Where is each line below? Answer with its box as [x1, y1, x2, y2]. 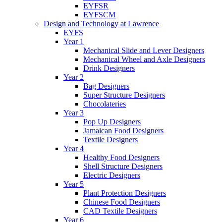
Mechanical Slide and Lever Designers [83, 46, 204, 55]
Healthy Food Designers [83, 153, 160, 162]
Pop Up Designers [83, 117, 141, 126]
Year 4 [63, 144, 84, 153]
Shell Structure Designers [83, 162, 163, 170]
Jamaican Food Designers [83, 126, 164, 135]
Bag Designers [83, 81, 129, 90]
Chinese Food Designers [83, 197, 160, 206]
